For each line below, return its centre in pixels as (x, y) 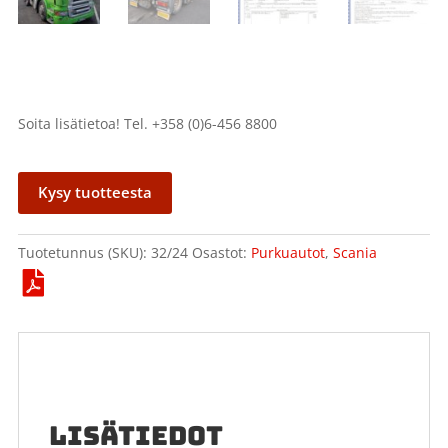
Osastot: (221, 252)
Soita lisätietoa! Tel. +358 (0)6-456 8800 (147, 123)
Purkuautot (287, 252)
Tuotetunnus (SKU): (84, 252)
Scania (354, 252)
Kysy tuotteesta (94, 191)
